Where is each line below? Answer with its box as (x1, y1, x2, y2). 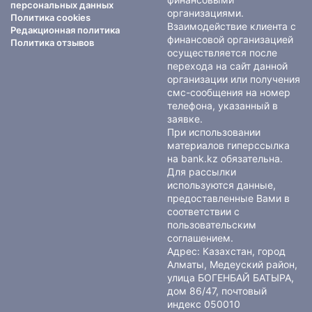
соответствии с (167, 205, 240, 218)
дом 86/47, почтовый (167, 285, 267, 297)
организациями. (167, 7, 244, 19)
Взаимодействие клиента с (167, 20, 296, 33)
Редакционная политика (10, 24, 120, 36)
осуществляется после (167, 47, 277, 59)
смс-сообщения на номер (167, 86, 290, 99)
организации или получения (167, 73, 300, 86)
